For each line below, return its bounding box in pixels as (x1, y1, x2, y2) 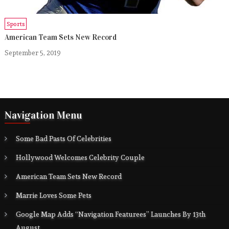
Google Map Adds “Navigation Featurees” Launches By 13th (16, 208, 206, 220)
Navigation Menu (5, 108, 83, 121)
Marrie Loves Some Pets (16, 189, 92, 201)
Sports (7, 18, 25, 29)
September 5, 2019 (5, 47, 61, 58)
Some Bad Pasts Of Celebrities (16, 132, 112, 144)
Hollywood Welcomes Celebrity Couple (16, 151, 145, 163)
